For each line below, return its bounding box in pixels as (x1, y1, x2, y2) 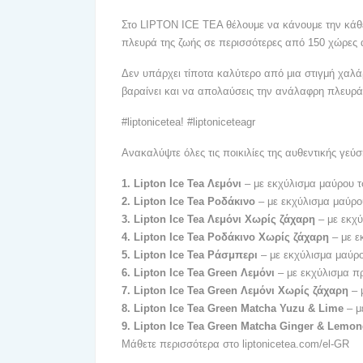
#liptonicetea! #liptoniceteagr (122, 116, 255, 128)
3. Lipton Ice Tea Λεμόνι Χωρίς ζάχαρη (122, 213, 318, 225)
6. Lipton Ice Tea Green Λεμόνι (122, 267, 278, 279)
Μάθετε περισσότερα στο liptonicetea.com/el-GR (122, 338, 349, 350)
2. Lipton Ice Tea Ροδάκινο (122, 195, 255, 207)
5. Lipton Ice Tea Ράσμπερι (122, 249, 261, 261)
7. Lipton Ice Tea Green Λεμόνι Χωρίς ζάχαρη (122, 284, 348, 297)
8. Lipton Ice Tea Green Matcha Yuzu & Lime (122, 302, 347, 314)
